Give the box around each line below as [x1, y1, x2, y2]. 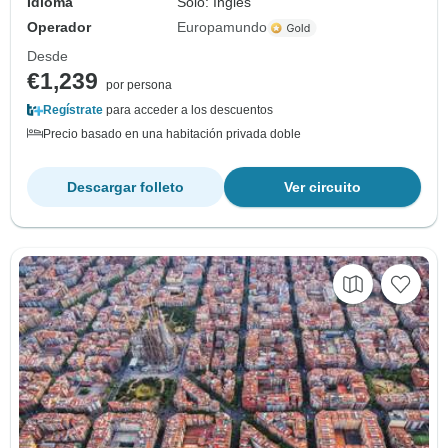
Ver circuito [284, 179, 361, 196]
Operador [27, 19, 91, 36]
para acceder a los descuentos [103, 103, 273, 118]
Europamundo [177, 19, 268, 36]
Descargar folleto [67, 179, 184, 196]
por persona [106, 78, 172, 93]
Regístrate [43, 103, 103, 118]
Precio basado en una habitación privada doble [43, 127, 301, 142]
